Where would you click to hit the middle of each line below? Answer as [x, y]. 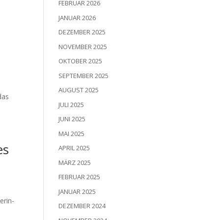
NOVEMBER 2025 [83, 46]
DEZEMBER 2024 [82, 206]
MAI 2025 [72, 133]
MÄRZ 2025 [75, 162]
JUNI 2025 [72, 119]
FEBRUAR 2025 [80, 177]
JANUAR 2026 [77, 17]
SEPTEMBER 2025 [84, 75]
